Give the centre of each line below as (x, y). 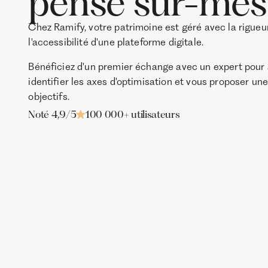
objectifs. (49, 96)
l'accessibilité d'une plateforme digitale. (116, 42)
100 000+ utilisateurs (133, 114)
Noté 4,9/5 (52, 114)
